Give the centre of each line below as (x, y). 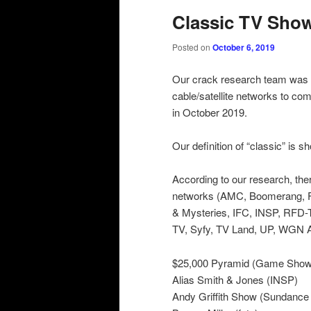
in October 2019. (210, 112)
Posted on (192, 47)
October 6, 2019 (244, 48)
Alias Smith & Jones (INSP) (235, 279)
